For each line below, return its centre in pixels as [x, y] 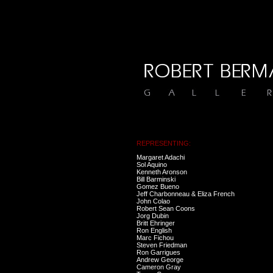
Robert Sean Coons [166, 208]
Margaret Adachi [161, 157]
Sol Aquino [152, 165]
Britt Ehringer [156, 223]
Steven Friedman [162, 245]
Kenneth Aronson [162, 172]
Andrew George [160, 260]
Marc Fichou [155, 238]
